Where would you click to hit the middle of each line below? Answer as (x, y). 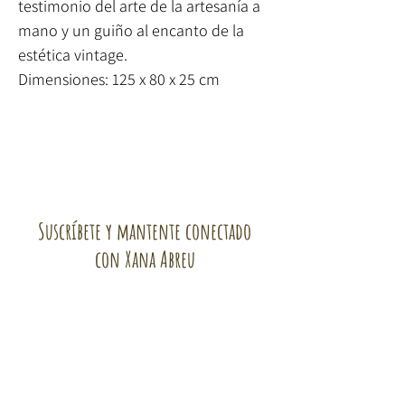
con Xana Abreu (145, 259)
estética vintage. (73, 54)
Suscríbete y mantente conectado (145, 231)
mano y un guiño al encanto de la (131, 30)
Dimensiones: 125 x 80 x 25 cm (119, 79)
